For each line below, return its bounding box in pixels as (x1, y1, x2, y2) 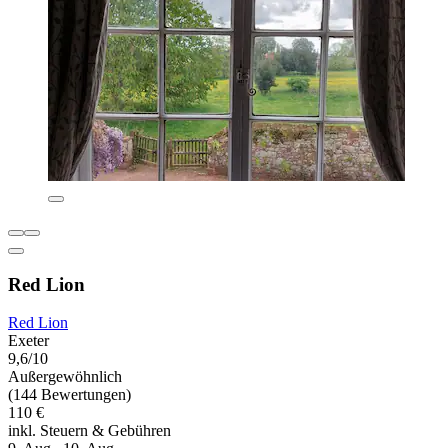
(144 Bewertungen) (8, 386, 131, 404)
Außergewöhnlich (8, 368, 122, 386)
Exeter (8, 332, 49, 350)
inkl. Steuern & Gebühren (8, 422, 171, 440)
